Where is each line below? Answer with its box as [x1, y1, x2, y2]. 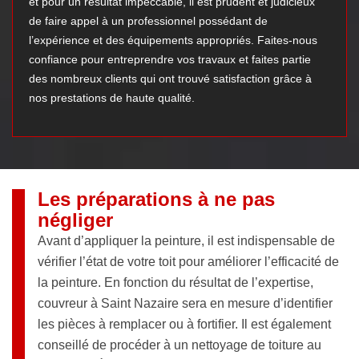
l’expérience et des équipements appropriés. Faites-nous [29, 34, 317, 47]
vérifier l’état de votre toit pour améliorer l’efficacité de [38, 255, 339, 269]
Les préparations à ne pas [38, 188, 275, 211]
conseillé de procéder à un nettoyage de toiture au [38, 338, 321, 353]
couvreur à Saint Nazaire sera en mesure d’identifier [38, 296, 333, 311]
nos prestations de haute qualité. [29, 91, 195, 105]
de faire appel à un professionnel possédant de [29, 14, 268, 28]
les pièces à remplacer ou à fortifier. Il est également [38, 317, 331, 332]
